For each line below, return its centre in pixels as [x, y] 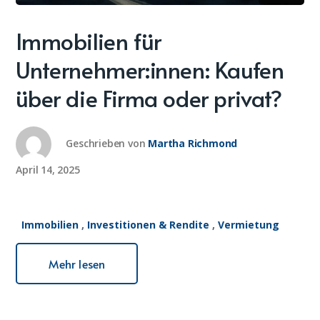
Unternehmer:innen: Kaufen [150, 70]
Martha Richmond [193, 144]
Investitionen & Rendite [148, 225]
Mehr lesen [77, 264]
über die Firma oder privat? [149, 98]
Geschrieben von [106, 144]
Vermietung [248, 225]
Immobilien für [89, 41]
